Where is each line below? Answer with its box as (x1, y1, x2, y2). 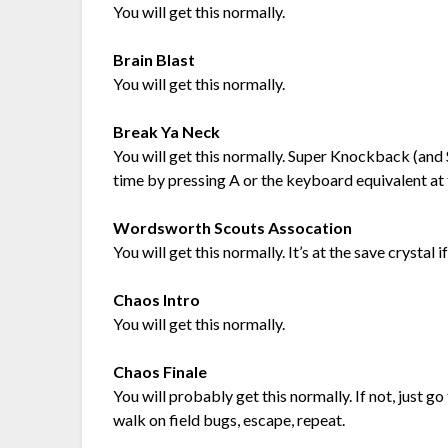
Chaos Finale (113, 362, 208, 382)
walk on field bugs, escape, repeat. (113, 410, 346, 430)
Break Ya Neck (113, 122, 221, 142)
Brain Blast (113, 50, 196, 70)
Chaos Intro (113, 290, 201, 310)
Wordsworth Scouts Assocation (113, 218, 353, 238)
